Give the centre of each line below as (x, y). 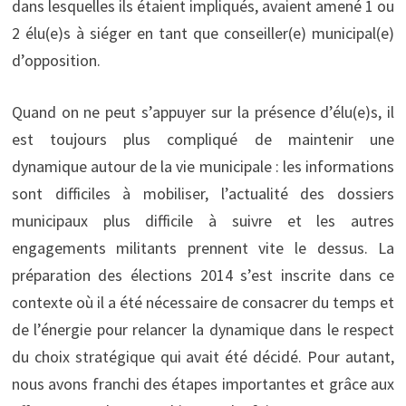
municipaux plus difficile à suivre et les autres (203, 220)
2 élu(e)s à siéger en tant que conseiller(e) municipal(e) (203, 33)
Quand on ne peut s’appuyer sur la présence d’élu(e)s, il (203, 111)
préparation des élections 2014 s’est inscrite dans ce (203, 275)
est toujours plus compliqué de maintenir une (203, 139)
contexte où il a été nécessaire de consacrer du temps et (203, 302)
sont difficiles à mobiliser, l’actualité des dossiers (203, 193)
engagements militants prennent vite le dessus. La (203, 247)
